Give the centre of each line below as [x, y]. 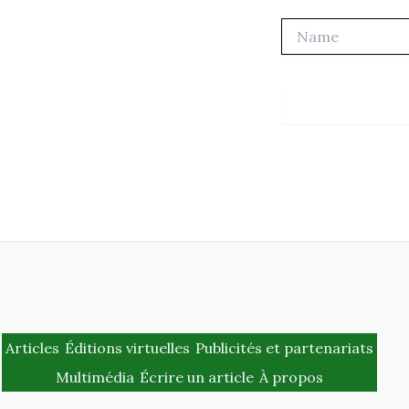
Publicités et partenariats [284, 347]
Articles [32, 347]
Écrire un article [196, 377]
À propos [291, 377]
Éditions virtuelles [127, 347]
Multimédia [94, 377]
